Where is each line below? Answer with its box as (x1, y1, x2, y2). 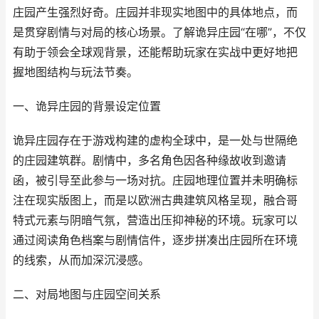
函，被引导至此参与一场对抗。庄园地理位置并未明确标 (13, 174, 298, 187)
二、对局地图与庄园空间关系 (13, 288, 161, 301)
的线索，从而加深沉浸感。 (13, 253, 150, 267)
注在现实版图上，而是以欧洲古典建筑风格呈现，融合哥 (13, 194, 298, 207)
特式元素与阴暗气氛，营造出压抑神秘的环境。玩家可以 (13, 214, 298, 227)
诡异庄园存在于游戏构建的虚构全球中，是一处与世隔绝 (13, 134, 298, 147)
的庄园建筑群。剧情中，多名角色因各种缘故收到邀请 (13, 154, 286, 167)
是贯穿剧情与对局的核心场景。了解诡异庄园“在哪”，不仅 (13, 26, 306, 39)
